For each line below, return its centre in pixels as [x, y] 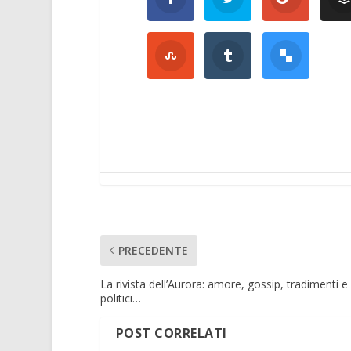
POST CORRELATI [171, 333]
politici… [120, 299]
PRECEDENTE [153, 251]
